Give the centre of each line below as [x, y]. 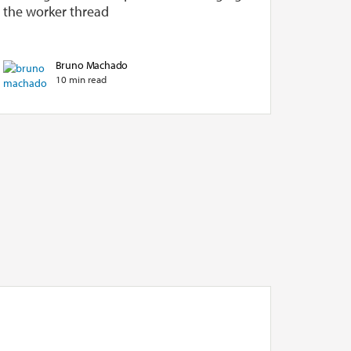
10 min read [81, 79]
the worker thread [56, 11]
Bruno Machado [92, 65]
